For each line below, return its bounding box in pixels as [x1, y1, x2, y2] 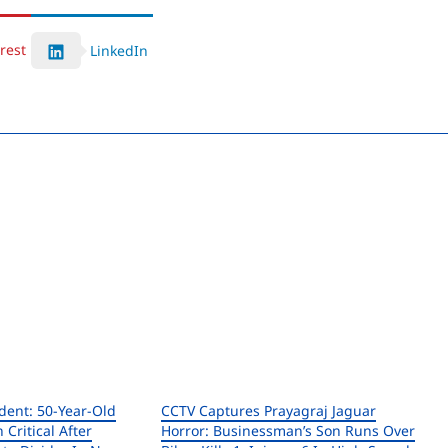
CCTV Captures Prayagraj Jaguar [161, 401, 377, 421]
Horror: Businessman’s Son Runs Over [161, 421, 416, 441]
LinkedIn [90, 41, 148, 61]
